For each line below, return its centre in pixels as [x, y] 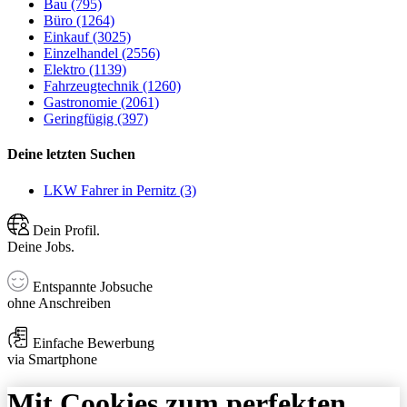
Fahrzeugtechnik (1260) [112, 86]
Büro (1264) [79, 21]
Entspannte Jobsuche [91, 286]
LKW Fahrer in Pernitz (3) [120, 190]
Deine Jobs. [41, 246]
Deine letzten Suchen [71, 154]
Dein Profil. [65, 230]
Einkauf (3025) [87, 37]
